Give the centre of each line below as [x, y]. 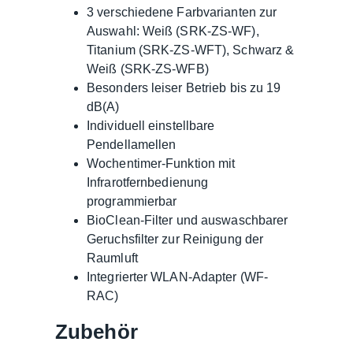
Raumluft [112, 258]
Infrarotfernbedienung [148, 182]
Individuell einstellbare [151, 125]
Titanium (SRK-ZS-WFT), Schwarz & [191, 50]
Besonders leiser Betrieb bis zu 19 [184, 87]
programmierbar [132, 201]
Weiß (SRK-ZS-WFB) [148, 69]
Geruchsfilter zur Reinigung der [175, 239]
